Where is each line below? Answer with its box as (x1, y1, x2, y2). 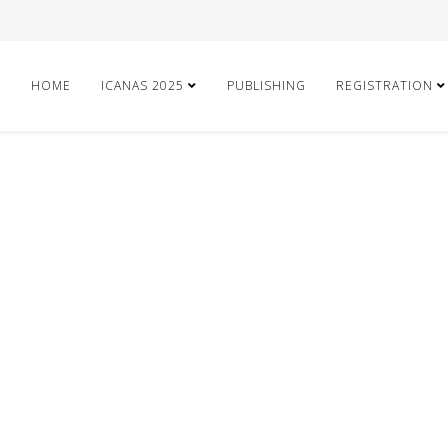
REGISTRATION (336, 77, 433, 94)
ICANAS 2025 (101, 77, 184, 94)
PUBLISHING (227, 77, 306, 94)
